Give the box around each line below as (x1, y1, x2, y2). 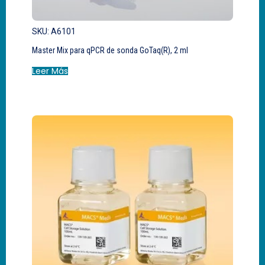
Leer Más (32, 64, 68, 77)
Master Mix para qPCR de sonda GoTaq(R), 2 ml (32, 45, 188, 55)
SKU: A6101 (32, 26, 76, 36)
